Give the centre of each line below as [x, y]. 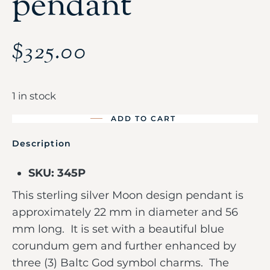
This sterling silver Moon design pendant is [128, 195]
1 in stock [34, 96]
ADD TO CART [143, 118]
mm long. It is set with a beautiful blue [118, 229]
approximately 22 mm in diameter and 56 [125, 212]
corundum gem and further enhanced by [124, 246]
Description [42, 143]
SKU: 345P [57, 173]
